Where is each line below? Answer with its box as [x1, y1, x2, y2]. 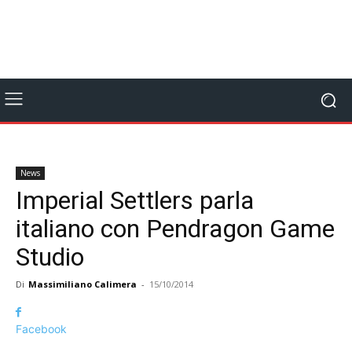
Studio [16, 242, 84, 272]
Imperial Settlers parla [16, 185, 254, 215]
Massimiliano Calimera [28, 278, 137, 290]
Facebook [16, 322, 67, 335]
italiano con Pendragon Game [16, 214, 335, 244]
